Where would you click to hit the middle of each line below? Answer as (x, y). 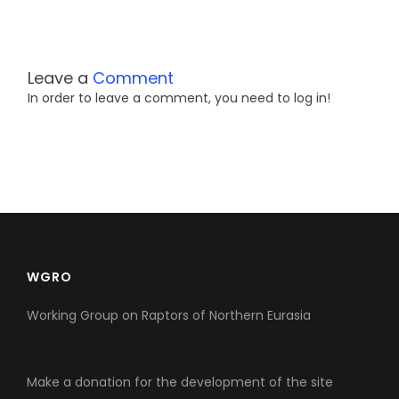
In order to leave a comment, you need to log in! (179, 98)
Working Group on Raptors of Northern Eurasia (169, 316)
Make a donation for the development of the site (180, 383)
